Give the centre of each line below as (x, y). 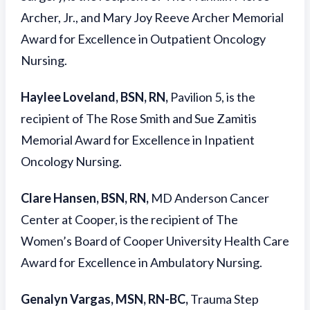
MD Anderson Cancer (210, 198)
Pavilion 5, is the (213, 97)
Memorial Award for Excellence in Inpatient (138, 140)
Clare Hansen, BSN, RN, (86, 198)
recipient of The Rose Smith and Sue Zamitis (139, 118)
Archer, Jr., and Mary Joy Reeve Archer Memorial (152, 17)
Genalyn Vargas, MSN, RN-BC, (106, 299)
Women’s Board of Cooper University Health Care (155, 241)
